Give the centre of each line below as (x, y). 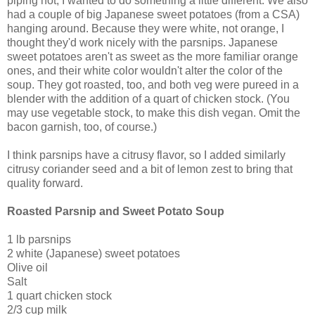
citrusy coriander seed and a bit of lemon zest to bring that (150, 169)
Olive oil (27, 267)
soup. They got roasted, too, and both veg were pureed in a (153, 84)
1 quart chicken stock (59, 295)
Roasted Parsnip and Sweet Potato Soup (116, 211)
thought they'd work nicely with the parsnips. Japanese (142, 42)
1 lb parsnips (39, 239)
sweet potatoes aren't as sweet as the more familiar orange (153, 56)
